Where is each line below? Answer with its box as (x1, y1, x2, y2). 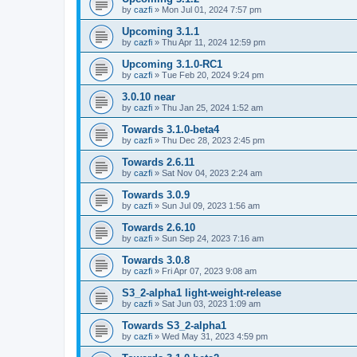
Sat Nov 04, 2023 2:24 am (162, 167, 262, 178)
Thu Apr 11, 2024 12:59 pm (162, 37, 265, 47)
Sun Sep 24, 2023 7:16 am (162, 233, 264, 243)
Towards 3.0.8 (122, 253, 190, 266)
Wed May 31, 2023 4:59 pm (162, 331, 268, 341)
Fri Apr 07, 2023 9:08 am (162, 265, 257, 276)
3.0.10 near (122, 90, 175, 103)
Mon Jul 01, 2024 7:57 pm (162, 4, 261, 14)
